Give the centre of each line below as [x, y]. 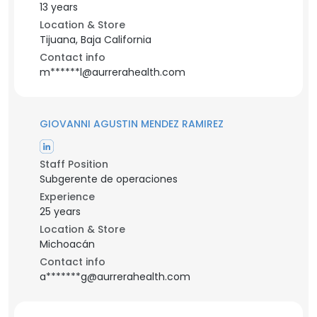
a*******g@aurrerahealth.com [115, 277]
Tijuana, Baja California [96, 40]
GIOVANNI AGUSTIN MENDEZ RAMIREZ [132, 124]
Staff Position [74, 164]
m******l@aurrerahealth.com [113, 72]
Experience [67, 197]
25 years [60, 212]
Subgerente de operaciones [109, 179]
